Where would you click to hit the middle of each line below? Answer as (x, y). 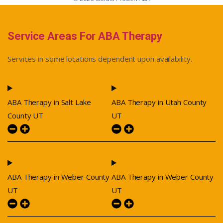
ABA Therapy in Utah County (159, 102)
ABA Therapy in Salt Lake (49, 102)
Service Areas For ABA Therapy (85, 36)
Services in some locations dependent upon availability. (100, 59)
